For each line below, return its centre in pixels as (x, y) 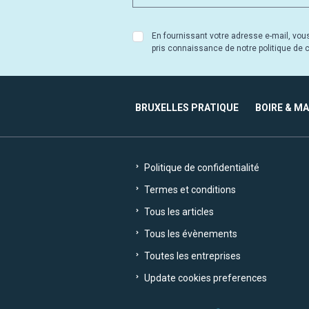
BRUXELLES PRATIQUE (187, 108)
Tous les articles (178, 212)
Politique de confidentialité (201, 168)
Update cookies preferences (205, 278)
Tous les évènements (190, 234)
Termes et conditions (189, 190)
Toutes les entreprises (191, 256)
